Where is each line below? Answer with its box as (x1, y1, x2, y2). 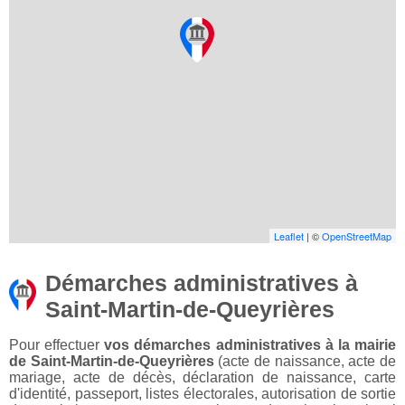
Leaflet (274, 229, 304, 244)
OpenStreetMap (322, 229, 391, 244)
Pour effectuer (9, 337, 105, 353)
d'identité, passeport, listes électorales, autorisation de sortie (9, 386, 396, 402)
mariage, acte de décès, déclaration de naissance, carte (9, 370, 396, 386)
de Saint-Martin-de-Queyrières (9, 353, 214, 370)
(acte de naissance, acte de (213, 353, 397, 370)
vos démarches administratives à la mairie (104, 337, 397, 353)
